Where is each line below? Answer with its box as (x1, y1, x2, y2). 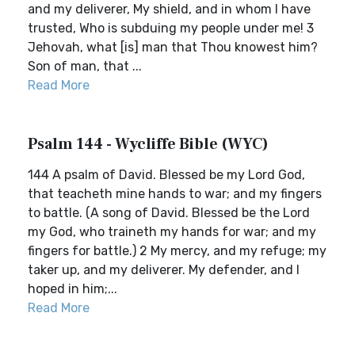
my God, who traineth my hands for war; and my (28, 224, 316, 239)
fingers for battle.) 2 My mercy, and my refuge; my (28, 243, 326, 258)
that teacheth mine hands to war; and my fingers (28, 186, 322, 201)
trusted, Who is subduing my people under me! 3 (28, 21, 314, 36)
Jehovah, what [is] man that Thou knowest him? (28, 40, 318, 55)
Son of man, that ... (28, 59, 142, 74)
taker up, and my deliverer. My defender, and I (28, 262, 300, 277)
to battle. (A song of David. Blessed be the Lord (28, 205, 310, 220)
